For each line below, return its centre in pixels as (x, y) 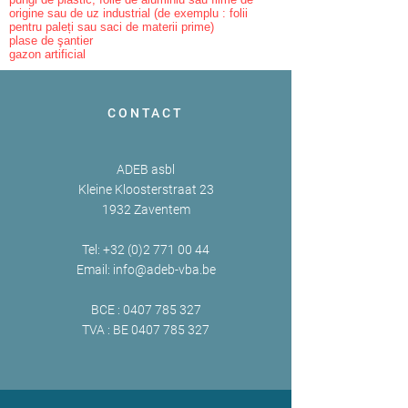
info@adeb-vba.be (164, 270)
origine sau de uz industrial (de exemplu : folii (128, 13)
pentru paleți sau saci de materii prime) (112, 27)
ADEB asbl (146, 169)
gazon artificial (47, 54)
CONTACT (146, 113)
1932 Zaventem (146, 209)
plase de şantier (51, 41)
